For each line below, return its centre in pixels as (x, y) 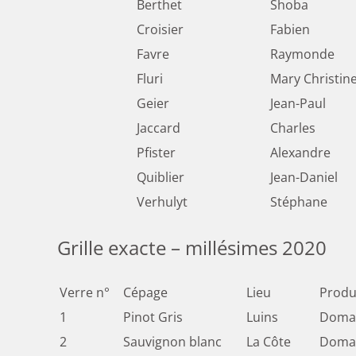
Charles (293, 128)
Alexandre (300, 153)
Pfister (156, 153)
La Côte (269, 342)
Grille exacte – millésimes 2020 (192, 248)
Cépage (145, 293)
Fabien (290, 30)
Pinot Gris (153, 317)
